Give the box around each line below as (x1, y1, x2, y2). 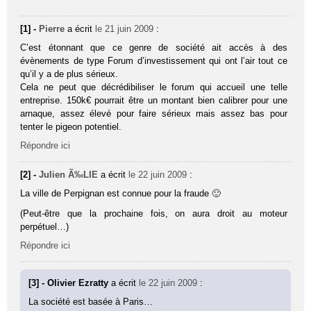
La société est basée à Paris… (28, 296, 153, 307)
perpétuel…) (20, 221, 69, 232)
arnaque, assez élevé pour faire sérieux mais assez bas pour (20, 108, 287, 119)
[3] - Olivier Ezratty (28, 277, 112, 288)
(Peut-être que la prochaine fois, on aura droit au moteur (20, 208, 287, 219)
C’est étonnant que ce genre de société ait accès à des (20, 42, 287, 53)
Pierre (39, 23, 65, 34)
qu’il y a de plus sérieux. (20, 68, 119, 79)
